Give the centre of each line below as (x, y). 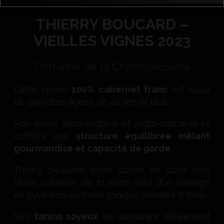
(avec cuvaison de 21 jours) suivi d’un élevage (112, 182)
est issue (189, 89)
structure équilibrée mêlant (143, 136)
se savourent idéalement (154, 216)
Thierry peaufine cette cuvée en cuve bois (112, 170)
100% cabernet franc (120, 89)
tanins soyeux (66, 216)
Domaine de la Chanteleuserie (112, 66)
